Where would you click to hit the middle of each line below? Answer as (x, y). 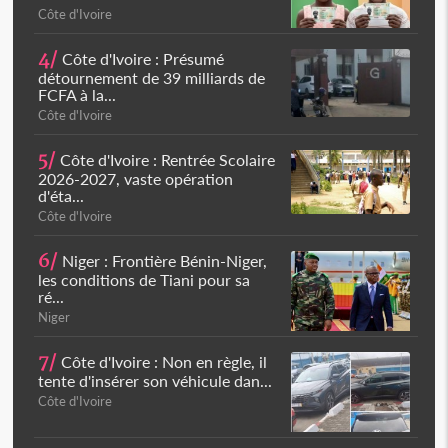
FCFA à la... (77, 94)
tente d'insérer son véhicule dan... (155, 380)
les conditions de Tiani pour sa (144, 279)
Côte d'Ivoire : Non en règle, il (162, 361)
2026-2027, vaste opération (136, 178)
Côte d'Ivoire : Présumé (141, 58)
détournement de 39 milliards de (152, 77)
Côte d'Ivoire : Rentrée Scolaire (166, 159)
